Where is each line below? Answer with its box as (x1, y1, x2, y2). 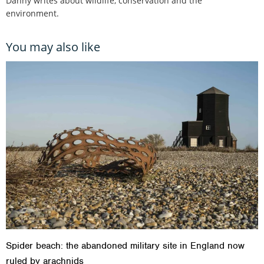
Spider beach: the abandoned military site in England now (6, 240, 245, 252)
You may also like (6, 38, 100, 55)
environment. (6, 7, 59, 19)
